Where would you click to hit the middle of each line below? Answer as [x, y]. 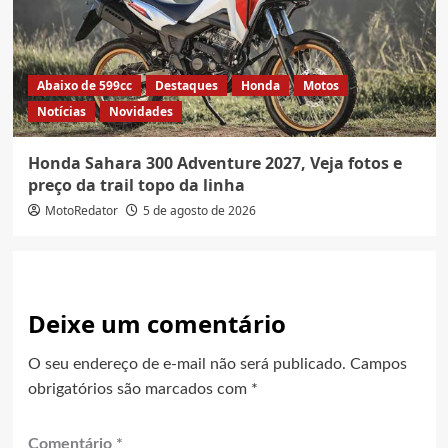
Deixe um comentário [156, 324]
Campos [378, 364]
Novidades [140, 112]
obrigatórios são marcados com [139, 389]
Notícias [61, 112]
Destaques [186, 86]
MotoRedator [81, 211]
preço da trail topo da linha [136, 185]
